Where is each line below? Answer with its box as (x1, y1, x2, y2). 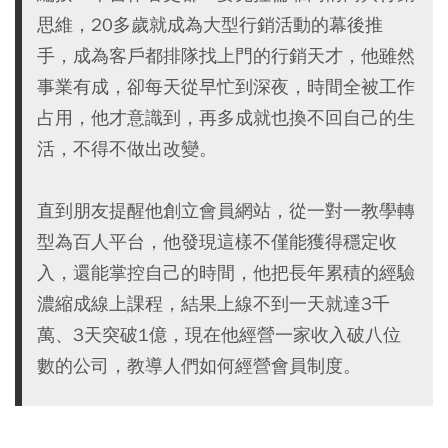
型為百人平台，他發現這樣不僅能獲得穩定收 (37, 229, 397, 253)
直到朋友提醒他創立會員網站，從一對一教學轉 (37, 198, 415, 222)
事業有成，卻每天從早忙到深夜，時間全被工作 (37, 74, 415, 98)
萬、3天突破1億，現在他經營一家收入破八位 (37, 322, 401, 346)
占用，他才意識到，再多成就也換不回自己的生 (37, 105, 415, 129)
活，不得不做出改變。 (37, 136, 217, 160)
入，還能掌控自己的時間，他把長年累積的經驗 (37, 260, 415, 284)
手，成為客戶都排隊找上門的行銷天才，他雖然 (37, 43, 415, 67)
